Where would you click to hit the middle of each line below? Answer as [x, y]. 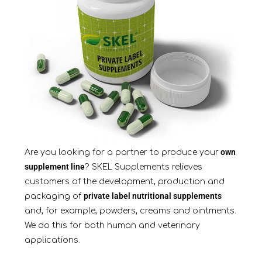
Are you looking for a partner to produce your [121, 153]
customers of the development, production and [124, 182]
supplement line [54, 167]
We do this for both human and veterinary [112, 226]
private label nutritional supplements [152, 196]
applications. [52, 240]
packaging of [54, 196]
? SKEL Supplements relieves [143, 167]
